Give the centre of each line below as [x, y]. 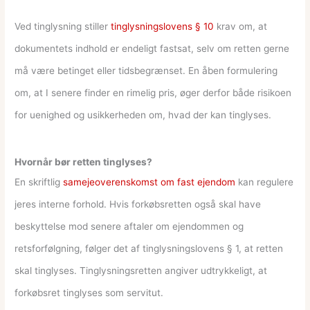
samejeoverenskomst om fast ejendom [149, 182]
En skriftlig [39, 182]
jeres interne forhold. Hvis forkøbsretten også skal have [138, 204]
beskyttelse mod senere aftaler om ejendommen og [129, 227]
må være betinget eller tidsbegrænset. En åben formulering [146, 71]
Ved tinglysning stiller [63, 27]
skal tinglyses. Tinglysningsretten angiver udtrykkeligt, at [141, 271]
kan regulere [265, 182]
